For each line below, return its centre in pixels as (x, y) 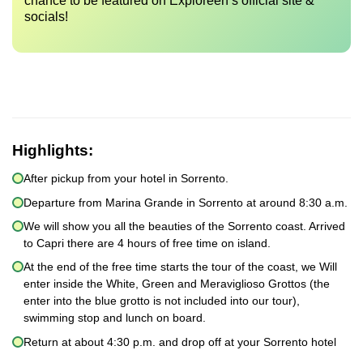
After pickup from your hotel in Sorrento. (126, 179)
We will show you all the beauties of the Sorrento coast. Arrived (184, 226)
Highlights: (53, 151)
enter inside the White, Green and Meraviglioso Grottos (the (177, 284)
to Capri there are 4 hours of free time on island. (147, 243)
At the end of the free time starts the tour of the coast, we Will (180, 267)
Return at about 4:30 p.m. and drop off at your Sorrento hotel (180, 342)
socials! (46, 16)
